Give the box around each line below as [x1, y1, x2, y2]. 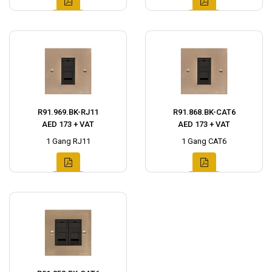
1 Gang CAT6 [182, 137, 226, 146]
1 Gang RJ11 [46, 137, 90, 146]
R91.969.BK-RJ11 [38, 107, 98, 117]
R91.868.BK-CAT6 [172, 107, 236, 117]
